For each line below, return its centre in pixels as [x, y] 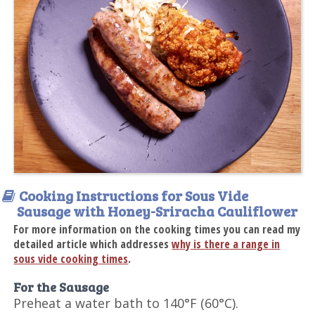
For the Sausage [62, 287]
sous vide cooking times [71, 258]
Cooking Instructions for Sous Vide [134, 195]
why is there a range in [226, 244]
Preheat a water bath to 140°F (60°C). [126, 303]
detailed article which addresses [93, 244]
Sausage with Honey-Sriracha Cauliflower [157, 211]
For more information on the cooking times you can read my [157, 229]
